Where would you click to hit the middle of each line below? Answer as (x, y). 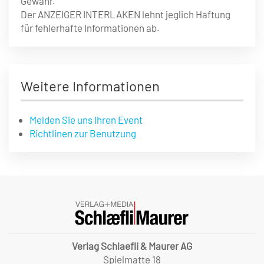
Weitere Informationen (90, 85)
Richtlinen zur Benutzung (83, 133)
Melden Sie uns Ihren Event (86, 119)
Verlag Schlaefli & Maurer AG (132, 246)
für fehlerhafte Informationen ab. (90, 27)
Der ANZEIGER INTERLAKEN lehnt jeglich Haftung (126, 14)
